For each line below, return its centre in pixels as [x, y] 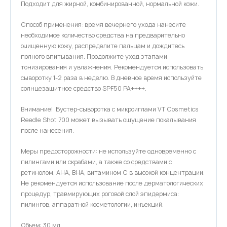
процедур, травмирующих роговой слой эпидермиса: [100, 194]
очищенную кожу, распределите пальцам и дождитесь [103, 46]
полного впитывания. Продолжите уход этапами [94, 56]
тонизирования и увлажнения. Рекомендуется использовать [112, 67]
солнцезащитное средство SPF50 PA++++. [84, 88]
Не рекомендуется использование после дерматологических [112, 183]
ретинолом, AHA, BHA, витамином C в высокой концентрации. [113, 173]
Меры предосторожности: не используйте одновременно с [108, 151]
